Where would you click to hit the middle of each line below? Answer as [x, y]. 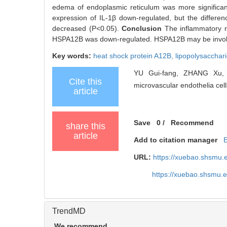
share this [85, 126]
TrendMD [69, 211]
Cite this [85, 81]
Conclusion [143, 28]
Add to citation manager [176, 140]
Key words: [73, 55]
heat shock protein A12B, [134, 55]
